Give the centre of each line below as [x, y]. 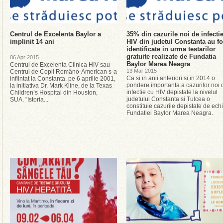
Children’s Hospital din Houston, [54, 93]
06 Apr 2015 [24, 57]
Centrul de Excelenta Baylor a [56, 34]
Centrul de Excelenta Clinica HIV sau [60, 65]
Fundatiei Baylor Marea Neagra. [170, 113]
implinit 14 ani [32, 42]
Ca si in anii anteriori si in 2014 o [171, 78]
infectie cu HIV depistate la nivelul [172, 92]
